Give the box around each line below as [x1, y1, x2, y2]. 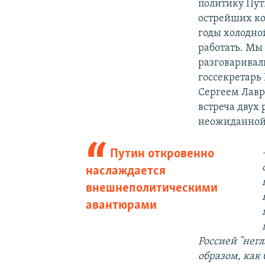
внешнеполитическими [85, 181, 218, 195]
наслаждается [85, 164, 166, 178]
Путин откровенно [110, 147, 215, 161]
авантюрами [85, 198, 157, 212]
